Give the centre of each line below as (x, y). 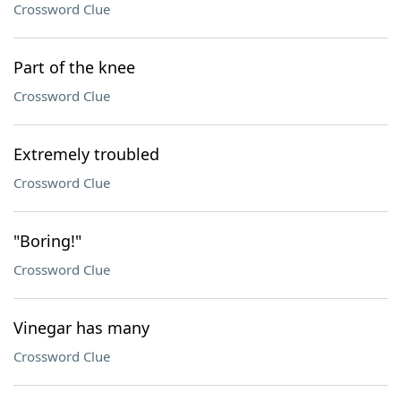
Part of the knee (74, 67)
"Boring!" (47, 241)
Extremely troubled (86, 154)
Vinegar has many (81, 328)
